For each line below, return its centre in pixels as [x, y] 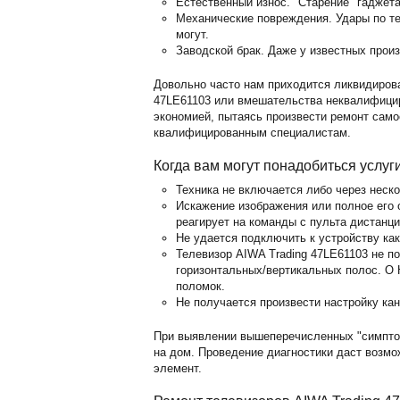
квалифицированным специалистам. [252, 133]
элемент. [178, 368]
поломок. [200, 286]
